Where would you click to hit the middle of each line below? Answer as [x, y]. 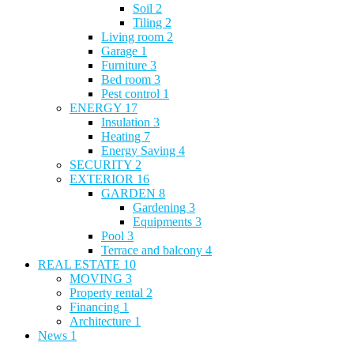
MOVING [98, 278]
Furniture [126, 65]
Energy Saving [140, 150]
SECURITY [102, 164]
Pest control [132, 93]
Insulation [127, 122]
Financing [96, 307]
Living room [134, 36]
